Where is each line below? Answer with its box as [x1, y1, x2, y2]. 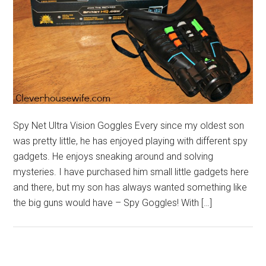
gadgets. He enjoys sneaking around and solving [13, 151, 214, 163]
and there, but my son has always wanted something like [13, 182, 248, 194]
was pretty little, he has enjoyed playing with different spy [13, 135, 248, 147]
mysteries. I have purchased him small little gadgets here [13, 166, 249, 178]
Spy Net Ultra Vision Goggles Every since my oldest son [13, 120, 245, 132]
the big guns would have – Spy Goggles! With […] [13, 197, 213, 209]
